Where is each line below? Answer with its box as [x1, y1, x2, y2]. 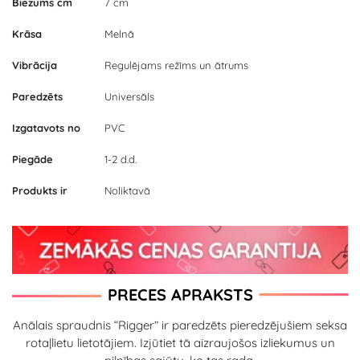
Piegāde [12, 153, 53, 166]
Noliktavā [104, 184, 150, 198]
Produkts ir [12, 184, 67, 198]
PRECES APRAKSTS [107, 284, 253, 305]
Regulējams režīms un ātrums [104, 59, 248, 72]
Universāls [104, 90, 154, 104]
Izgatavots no [12, 121, 80, 135]
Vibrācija [12, 59, 57, 72]
